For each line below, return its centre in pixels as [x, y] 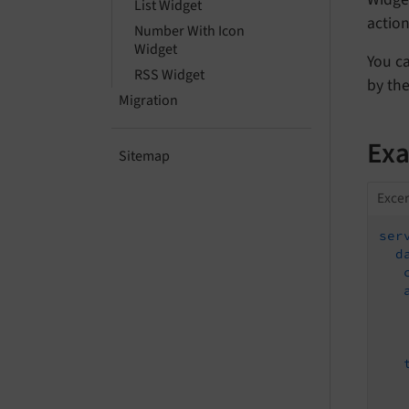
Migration [148, 100]
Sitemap [144, 156]
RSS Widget [169, 75]
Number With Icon [189, 31]
